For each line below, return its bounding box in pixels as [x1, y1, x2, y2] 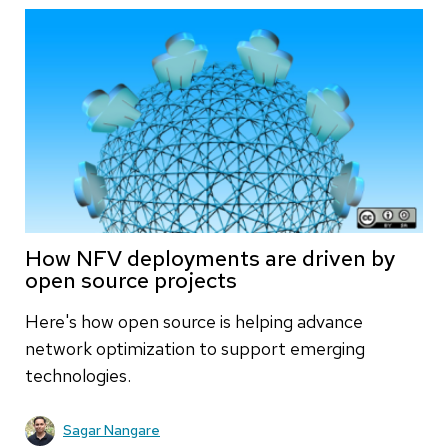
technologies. [25, 363, 131, 387]
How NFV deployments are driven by [25, 243, 395, 273]
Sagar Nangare [63, 421, 160, 440]
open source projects [25, 265, 237, 295]
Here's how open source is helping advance [25, 309, 363, 333]
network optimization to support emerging [25, 336, 365, 360]
